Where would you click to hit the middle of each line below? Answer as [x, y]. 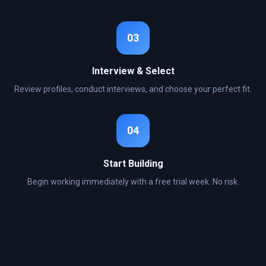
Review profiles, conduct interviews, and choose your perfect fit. [133, 89]
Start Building [133, 164]
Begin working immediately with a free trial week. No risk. [133, 182]
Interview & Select [133, 71]
